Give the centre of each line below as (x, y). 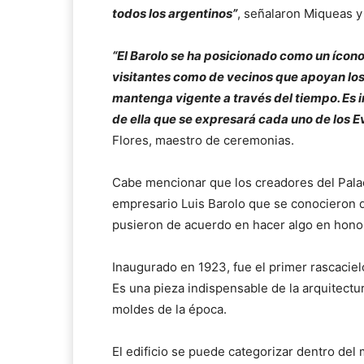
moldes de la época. (169, 310)
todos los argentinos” (175, 14)
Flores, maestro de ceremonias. (203, 141)
